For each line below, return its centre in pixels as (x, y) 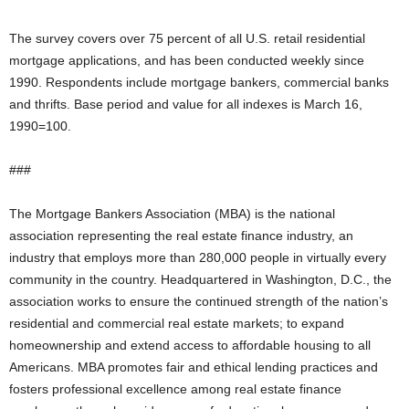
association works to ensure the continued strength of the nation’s (199, 301)
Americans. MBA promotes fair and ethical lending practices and (194, 367)
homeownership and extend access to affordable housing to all (190, 345)
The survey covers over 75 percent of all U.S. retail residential (187, 38)
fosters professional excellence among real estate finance (175, 389)
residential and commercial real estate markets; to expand (177, 323)
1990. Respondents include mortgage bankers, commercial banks (199, 82)
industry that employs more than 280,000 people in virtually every (198, 257)
